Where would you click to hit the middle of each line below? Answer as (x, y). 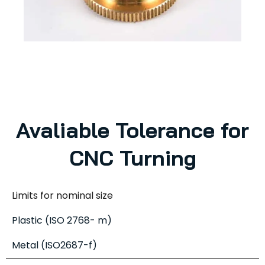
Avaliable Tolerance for (132, 130)
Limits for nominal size (62, 195)
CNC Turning (132, 157)
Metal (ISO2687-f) (54, 245)
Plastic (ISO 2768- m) (62, 220)
